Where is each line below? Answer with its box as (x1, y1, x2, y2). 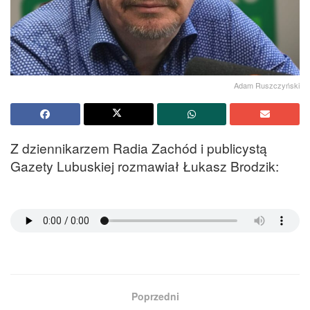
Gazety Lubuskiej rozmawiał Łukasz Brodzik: (10, 156, 279, 175)
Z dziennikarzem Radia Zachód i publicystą (10, 138, 267, 157)
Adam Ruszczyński (234, 79, 300, 91)
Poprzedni (131, 289, 179, 303)
